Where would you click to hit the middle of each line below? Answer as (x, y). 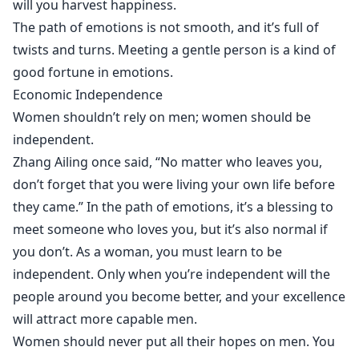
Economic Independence (88, 95)
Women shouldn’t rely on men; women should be (162, 117)
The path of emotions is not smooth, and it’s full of (166, 27)
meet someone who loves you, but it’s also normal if (170, 229)
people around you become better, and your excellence (179, 296)
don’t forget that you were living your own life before (174, 184)
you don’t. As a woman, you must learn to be (147, 252)
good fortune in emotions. (93, 72)
